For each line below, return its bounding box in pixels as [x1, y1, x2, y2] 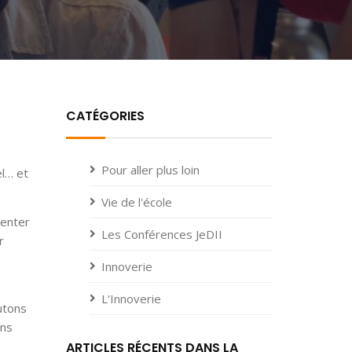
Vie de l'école [101, 194, 172, 211]
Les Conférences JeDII [101, 226, 222, 243]
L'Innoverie [101, 291, 161, 307]
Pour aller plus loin [101, 162, 200, 178]
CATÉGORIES [65, 107, 145, 126]
